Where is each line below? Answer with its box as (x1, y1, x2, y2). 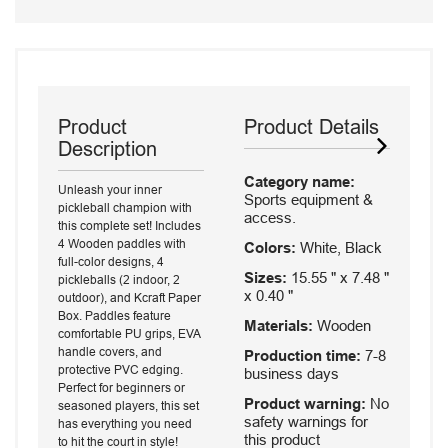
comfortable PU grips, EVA (58, 326, 200, 341)
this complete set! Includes (58, 218, 201, 233)
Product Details (244, 115, 379, 138)
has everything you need (58, 416, 192, 431)
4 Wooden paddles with (58, 236, 186, 251)
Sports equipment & (244, 190, 373, 208)
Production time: (244, 346, 361, 364)
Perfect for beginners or (58, 380, 185, 395)
